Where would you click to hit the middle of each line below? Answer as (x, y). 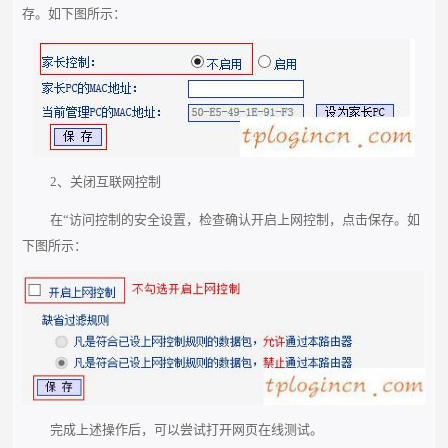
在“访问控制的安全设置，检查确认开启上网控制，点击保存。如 (234, 219)
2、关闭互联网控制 (105, 181)
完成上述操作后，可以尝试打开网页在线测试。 (186, 430)
